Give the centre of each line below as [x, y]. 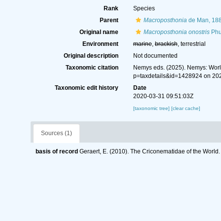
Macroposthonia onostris [176, 32]
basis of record [57, 151]
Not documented [155, 56]
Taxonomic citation [92, 68]
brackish [166, 44]
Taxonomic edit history [86, 88]
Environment [100, 44]
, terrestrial [191, 44]
